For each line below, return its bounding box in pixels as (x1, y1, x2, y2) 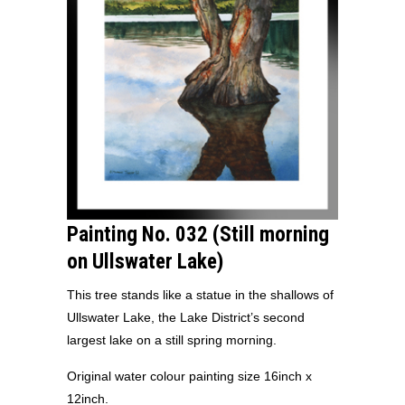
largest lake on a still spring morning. (67, 332, 277, 347)
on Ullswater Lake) (67, 249, 223, 274)
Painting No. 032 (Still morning (67, 221, 329, 247)
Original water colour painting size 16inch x (67, 368, 312, 383)
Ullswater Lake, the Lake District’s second (67, 309, 305, 325)
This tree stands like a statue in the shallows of (67, 287, 334, 302)
